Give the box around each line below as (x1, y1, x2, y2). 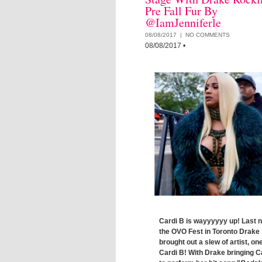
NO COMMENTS (185, 32, 230, 38)
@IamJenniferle (145, 15, 221, 30)
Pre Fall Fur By (145, 3, 218, 19)
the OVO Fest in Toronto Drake (159, 227, 260, 236)
